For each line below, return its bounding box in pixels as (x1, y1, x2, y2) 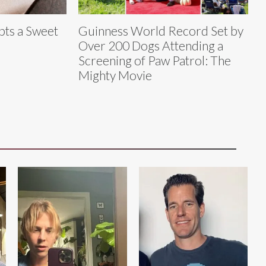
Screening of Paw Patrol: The (78, 53, 231, 68)
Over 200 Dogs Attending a (78, 38, 223, 53)
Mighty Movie (78, 68, 152, 83)
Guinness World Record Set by (78, 23, 243, 39)
